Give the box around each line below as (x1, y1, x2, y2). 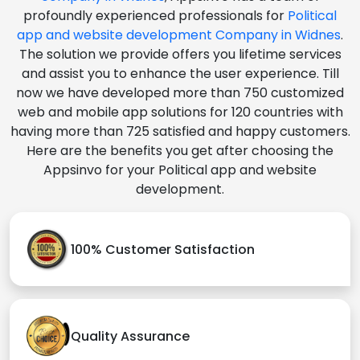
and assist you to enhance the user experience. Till (21, 64, 339, 84)
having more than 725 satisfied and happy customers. (10, 122, 350, 141)
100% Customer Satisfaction (71, 239, 255, 259)
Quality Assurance (71, 326, 190, 346)
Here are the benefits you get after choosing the (27, 141, 333, 161)
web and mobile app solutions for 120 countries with (17, 103, 343, 122)
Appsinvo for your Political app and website (43, 161, 317, 180)
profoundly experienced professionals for (23, 6, 288, 26)
